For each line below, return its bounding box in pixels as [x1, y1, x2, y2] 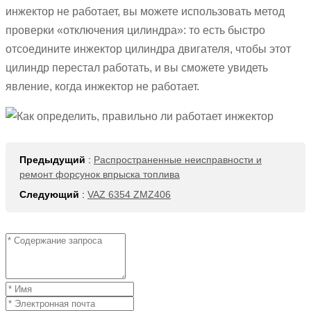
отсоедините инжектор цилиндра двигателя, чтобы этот [6, 43, 291, 56]
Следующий [19, 189, 79, 201]
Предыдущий [19, 154, 85, 166]
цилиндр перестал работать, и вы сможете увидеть [6, 62, 268, 74]
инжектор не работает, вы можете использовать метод [6, 6, 285, 18]
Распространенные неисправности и [94, 154, 262, 166]
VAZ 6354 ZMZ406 [87, 189, 171, 201]
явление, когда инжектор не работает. [6, 81, 199, 93]
